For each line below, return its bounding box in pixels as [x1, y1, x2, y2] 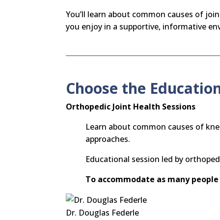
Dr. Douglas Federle [66, 207, 139, 219]
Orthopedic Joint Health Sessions [66, 101, 196, 112]
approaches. [85, 134, 131, 145]
